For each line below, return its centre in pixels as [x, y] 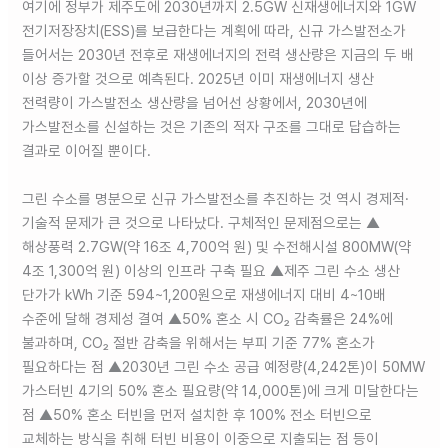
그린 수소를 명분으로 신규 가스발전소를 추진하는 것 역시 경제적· [216, 198]
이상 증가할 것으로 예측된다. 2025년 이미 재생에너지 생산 [198, 79]
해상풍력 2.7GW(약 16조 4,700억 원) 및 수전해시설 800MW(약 [217, 246]
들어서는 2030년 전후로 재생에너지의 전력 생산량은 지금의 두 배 [218, 55]
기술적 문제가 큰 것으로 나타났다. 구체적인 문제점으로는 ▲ [201, 222]
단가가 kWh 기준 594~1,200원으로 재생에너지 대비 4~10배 [204, 294]
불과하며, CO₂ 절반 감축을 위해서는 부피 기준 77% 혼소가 [199, 342]
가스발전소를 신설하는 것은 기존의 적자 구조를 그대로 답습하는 [212, 127]
